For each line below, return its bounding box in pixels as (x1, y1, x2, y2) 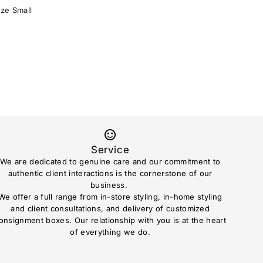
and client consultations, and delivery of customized (11, 203, 210, 213)
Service (90, 143, 130, 156)
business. (90, 180, 130, 190)
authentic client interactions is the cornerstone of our (8, 168, 213, 178)
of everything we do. (70, 227, 150, 237)
